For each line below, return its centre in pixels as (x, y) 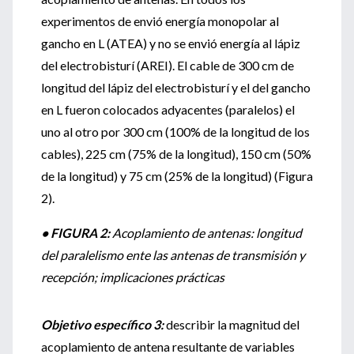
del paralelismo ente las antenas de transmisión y (173, 255)
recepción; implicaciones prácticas (133, 277)
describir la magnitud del (232, 324)
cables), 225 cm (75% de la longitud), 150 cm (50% (176, 154)
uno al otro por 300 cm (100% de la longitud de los (175, 132)
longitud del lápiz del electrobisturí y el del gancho (176, 87)
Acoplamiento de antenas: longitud (207, 233)
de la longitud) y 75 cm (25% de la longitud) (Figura (177, 176)
